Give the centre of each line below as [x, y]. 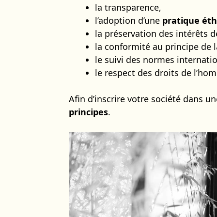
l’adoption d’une [129, 20]
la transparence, [128, 7]
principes [88, 112]
